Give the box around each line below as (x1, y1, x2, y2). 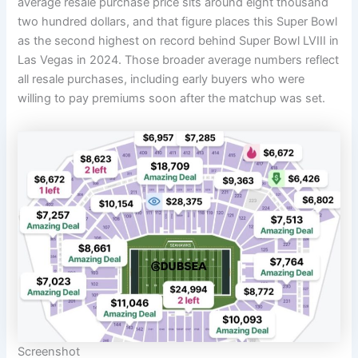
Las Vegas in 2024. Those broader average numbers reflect (18, 52, 340, 67)
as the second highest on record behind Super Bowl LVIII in (18, 33, 340, 48)
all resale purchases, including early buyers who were (18, 71, 305, 86)
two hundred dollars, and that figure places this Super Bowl (18, 14, 338, 29)
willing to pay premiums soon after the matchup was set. (18, 90, 326, 105)
